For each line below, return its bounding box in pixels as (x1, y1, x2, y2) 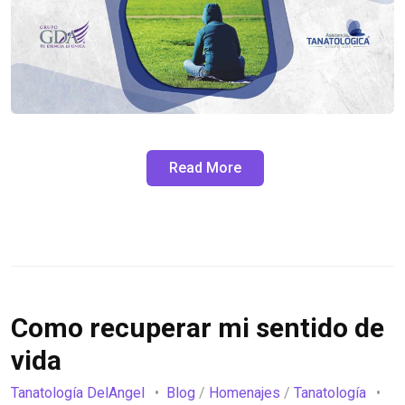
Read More (169, 158, 241, 176)
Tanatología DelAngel (11, 384, 145, 402)
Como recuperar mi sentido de (11, 311, 384, 344)
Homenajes (209, 384, 280, 402)
